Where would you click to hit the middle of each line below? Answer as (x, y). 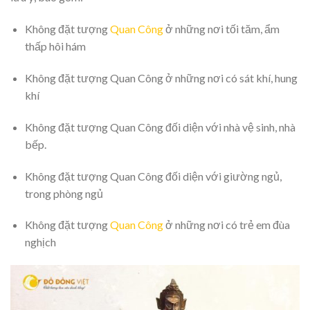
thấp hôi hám (55, 46)
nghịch (40, 242)
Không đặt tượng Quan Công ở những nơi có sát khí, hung (161, 78)
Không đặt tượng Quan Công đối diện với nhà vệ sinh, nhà (160, 127)
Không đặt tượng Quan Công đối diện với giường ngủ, (153, 176)
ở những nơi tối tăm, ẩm (221, 29)
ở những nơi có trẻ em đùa (226, 225)
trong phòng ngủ (64, 193)
